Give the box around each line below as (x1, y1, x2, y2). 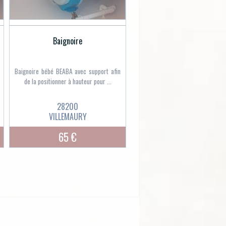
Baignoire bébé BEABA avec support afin (15, 66, 121, 77)
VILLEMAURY (48, 110, 87, 123)
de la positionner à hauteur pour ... (24, 76, 111, 87)
